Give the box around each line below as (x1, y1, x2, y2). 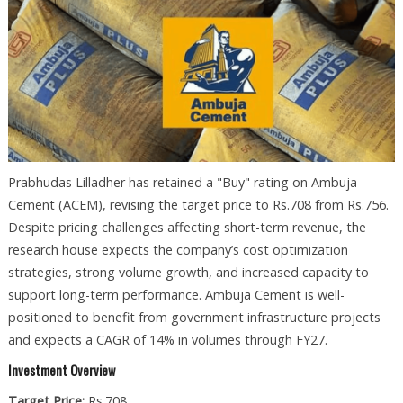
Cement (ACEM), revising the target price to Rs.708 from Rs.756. (7, 195, 389, 213)
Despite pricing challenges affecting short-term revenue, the (7, 218, 366, 236)
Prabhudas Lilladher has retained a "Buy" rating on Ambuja (7, 173, 357, 191)
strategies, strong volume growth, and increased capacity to (7, 263, 369, 281)
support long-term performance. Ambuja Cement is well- (7, 285, 345, 303)
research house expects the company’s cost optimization (7, 240, 348, 258)
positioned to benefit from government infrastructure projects (7, 308, 381, 326)
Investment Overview (7, 360, 115, 380)
